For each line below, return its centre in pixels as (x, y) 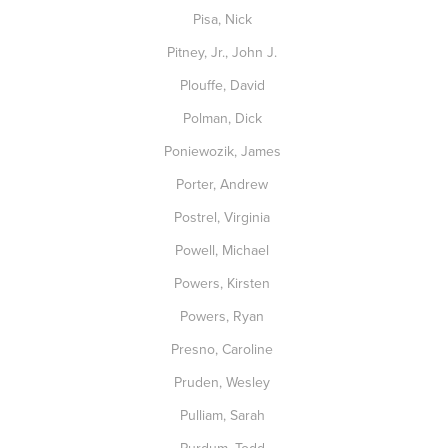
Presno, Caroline (224, 349)
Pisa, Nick (224, 19)
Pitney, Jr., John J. (224, 52)
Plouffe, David (224, 85)
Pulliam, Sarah (224, 415)
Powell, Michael (224, 250)
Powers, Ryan (224, 316)
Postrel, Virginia (224, 217)
